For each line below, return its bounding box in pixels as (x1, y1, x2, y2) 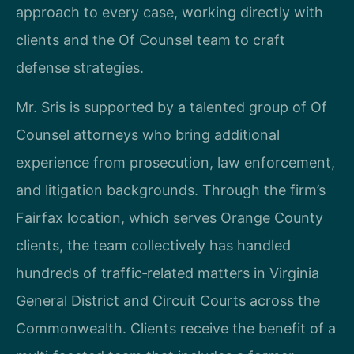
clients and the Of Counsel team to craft (16, 32, 285, 49)
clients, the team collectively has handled (16, 236, 291, 254)
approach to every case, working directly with (16, 4, 323, 21)
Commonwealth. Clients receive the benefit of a (16, 319, 336, 337)
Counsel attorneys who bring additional (16, 126, 280, 143)
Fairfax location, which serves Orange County (16, 209, 323, 226)
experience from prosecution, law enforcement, (16, 153, 335, 171)
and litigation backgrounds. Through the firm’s (16, 181, 326, 198)
